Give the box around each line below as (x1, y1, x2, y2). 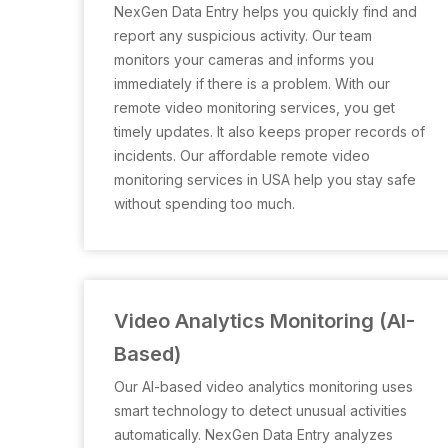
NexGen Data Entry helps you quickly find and (114, 3, 417, 20)
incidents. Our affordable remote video (114, 147, 370, 164)
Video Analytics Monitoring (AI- (114, 309, 415, 333)
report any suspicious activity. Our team (114, 27, 372, 44)
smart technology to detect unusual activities (114, 402, 407, 419)
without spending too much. (114, 195, 295, 212)
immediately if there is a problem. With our (114, 75, 390, 92)
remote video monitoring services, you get (114, 99, 395, 116)
